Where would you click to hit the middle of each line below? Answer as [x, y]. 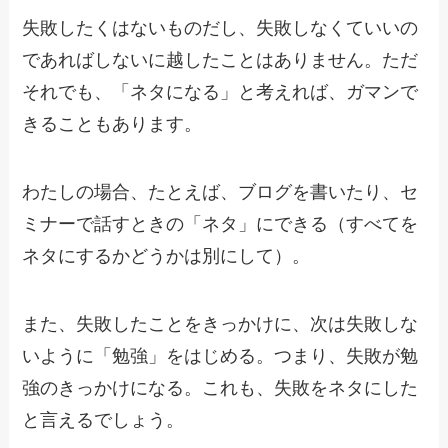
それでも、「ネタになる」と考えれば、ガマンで [220, 91]
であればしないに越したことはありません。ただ [220, 59]
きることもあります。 [112, 123]
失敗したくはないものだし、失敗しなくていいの [220, 27]
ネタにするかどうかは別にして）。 [166, 255]
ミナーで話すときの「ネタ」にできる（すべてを [220, 223]
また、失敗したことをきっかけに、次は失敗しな [220, 323]
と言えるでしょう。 [103, 419]
